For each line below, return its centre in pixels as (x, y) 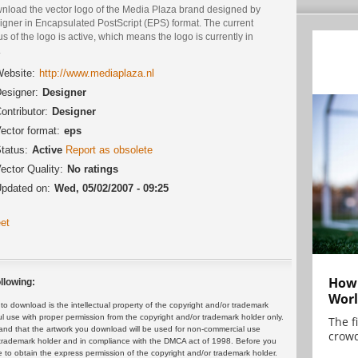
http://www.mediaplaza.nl (97, 74)
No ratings (93, 169)
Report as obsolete (109, 150)
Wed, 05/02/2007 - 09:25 (111, 189)
